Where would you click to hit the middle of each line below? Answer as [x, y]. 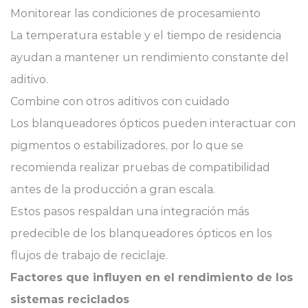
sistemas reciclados [70, 299]
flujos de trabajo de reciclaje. [89, 255]
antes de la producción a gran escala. [113, 189]
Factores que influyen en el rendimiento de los [152, 277]
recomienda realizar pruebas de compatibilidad [140, 167]
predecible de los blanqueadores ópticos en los [141, 233]
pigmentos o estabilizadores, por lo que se [127, 145]
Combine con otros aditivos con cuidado [120, 101]
